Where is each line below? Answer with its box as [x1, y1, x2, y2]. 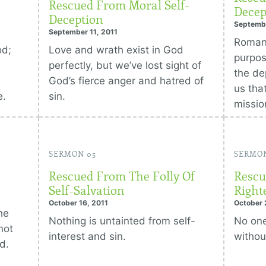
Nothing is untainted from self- [49, 215, 196, 227]
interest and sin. [49, 230, 126, 242]
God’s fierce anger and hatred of [49, 75, 204, 87]
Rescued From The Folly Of [49, 169, 195, 183]
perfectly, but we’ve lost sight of [49, 59, 202, 71]
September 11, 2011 [49, 27, 118, 36]
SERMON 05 [49, 150, 97, 159]
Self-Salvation [49, 183, 125, 198]
